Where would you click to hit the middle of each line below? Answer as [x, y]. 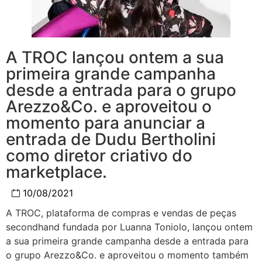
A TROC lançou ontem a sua [115, 57]
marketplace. [56, 172]
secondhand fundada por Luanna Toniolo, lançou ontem [129, 227]
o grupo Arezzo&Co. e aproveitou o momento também [127, 255]
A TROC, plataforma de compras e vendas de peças [121, 213]
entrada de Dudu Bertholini [111, 139]
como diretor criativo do [99, 155]
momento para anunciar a [106, 123]
